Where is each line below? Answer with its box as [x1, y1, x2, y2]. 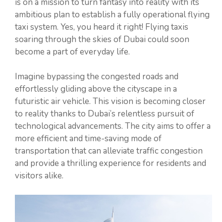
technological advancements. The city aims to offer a [15, 120, 211, 132]
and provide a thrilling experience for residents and [15, 158, 206, 169]
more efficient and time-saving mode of [15, 133, 162, 145]
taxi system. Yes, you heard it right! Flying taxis [15, 21, 188, 33]
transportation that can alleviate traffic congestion [15, 145, 203, 157]
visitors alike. [15, 170, 63, 182]
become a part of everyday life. [15, 46, 130, 57]
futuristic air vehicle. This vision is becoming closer [15, 96, 206, 108]
